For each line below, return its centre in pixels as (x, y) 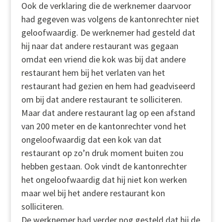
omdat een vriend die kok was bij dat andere (103, 59)
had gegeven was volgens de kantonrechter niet (110, 19)
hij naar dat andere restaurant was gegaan (100, 46)
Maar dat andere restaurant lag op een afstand (108, 113)
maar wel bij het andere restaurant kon (93, 193)
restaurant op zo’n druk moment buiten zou (102, 153)
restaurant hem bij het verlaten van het (93, 73)
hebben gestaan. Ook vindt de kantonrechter (104, 166)
